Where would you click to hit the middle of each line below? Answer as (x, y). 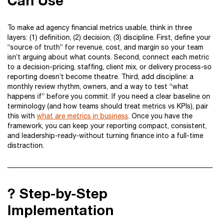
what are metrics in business (82, 116)
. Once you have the (160, 116)
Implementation (60, 210)
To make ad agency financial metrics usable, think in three (100, 27)
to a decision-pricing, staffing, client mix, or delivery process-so (110, 67)
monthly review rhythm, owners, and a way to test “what (98, 86)
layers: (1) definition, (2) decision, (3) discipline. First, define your (109, 37)
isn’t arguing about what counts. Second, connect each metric (108, 57)
